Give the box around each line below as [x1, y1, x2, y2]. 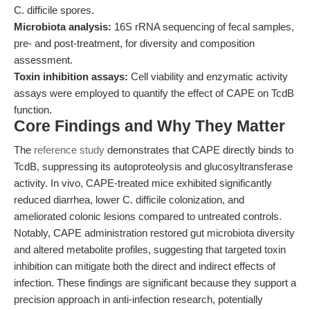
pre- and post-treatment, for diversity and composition [14, 37, 255, 49]
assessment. [14, 54, 73, 66]
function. [14, 104, 52, 116]
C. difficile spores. [14, 4, 94, 16]
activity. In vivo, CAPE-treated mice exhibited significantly [14, 177, 272, 189]
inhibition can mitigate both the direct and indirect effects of [14, 260, 275, 272]
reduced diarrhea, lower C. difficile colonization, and [14, 194, 244, 206]
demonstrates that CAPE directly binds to [104, 144, 293, 156]
